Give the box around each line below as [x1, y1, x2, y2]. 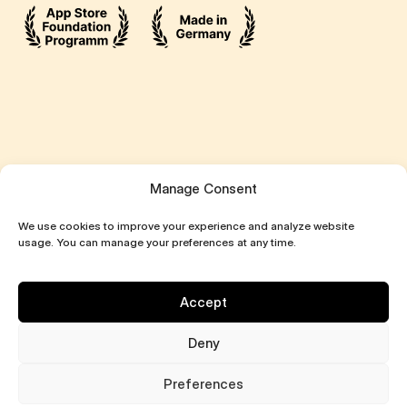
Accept [180, 293, 227, 311]
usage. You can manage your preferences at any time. [18, 234, 296, 249]
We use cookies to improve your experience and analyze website [18, 218, 354, 233]
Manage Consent [150, 179, 257, 197]
